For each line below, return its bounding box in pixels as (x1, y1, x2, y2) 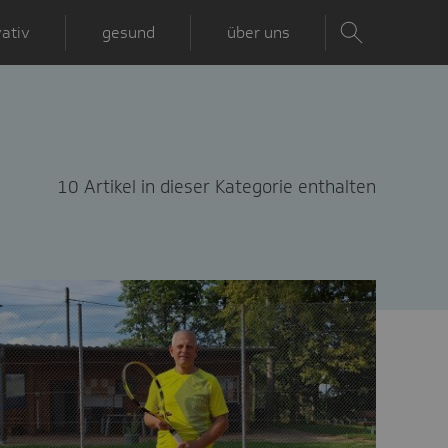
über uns (227, 21, 291, 43)
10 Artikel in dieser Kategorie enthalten (57, 175, 377, 199)
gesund (102, 21, 156, 43)
